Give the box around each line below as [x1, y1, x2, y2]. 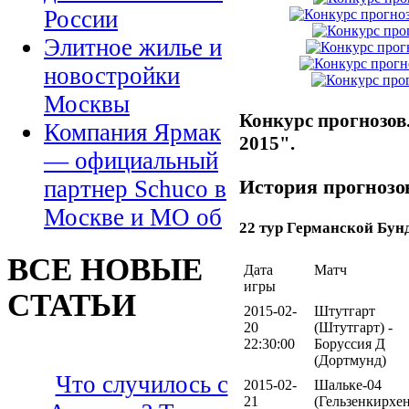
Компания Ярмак [44, 119, 221, 147]
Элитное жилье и [44, 34, 222, 62]
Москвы [44, 90, 130, 119]
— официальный [44, 147, 218, 175]
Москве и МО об [44, 204, 222, 232]
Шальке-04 [314, 376, 382, 393]
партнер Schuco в [44, 175, 226, 204]
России [44, 5, 118, 34]
